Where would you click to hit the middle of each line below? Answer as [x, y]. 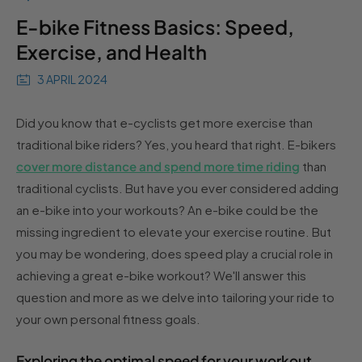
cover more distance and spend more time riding [158, 166]
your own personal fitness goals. [108, 318]
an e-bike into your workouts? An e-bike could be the [167, 209]
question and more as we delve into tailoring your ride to [175, 297]
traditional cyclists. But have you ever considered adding [177, 187]
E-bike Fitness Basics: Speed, [155, 26]
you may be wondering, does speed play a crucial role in [175, 253]
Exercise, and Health [112, 51]
